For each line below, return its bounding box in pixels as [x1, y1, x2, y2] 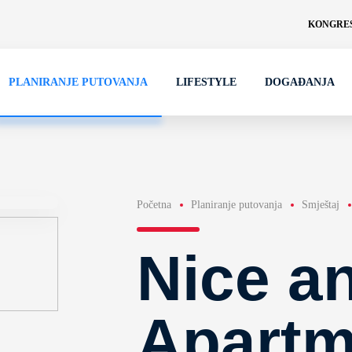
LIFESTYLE [176, 76, 236, 88]
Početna [136, 199, 171, 211]
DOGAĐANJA [265, 76, 335, 88]
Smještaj [301, 199, 339, 211]
